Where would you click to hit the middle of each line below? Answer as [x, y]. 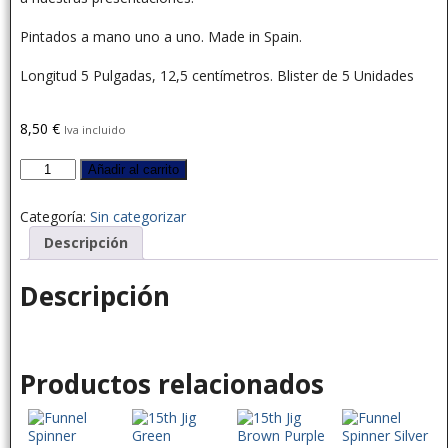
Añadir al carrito [134, 169]
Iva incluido [94, 129]
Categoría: [54, 216]
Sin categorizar [137, 216]
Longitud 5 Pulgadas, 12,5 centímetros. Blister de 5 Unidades [216, 75]
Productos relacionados [171, 383]
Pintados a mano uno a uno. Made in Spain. [160, 36]
